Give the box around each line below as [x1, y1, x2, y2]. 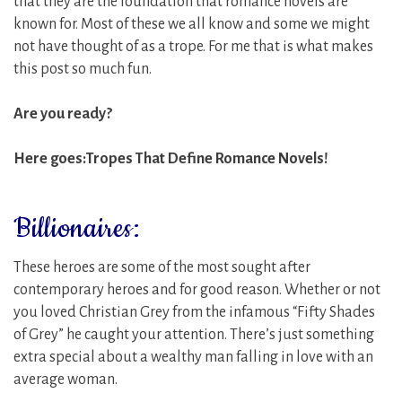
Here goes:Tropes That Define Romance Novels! [13, 150, 328, 167]
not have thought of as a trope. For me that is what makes [13, 38, 373, 55]
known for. [13, 15, 81, 32]
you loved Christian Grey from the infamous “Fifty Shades [13, 303, 375, 320]
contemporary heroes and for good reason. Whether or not [13, 281, 380, 298]
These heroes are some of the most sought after [13, 258, 310, 275]
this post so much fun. [13, 60, 152, 77]
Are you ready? [13, 105, 112, 122]
